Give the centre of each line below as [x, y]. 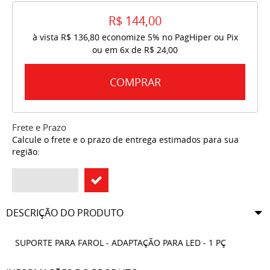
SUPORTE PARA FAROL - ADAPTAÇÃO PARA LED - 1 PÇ [121, 243]
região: [26, 152]
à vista [46, 37]
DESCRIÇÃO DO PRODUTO [65, 213]
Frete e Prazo [39, 127]
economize [123, 37]
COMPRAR [135, 82]
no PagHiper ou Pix [200, 37]
